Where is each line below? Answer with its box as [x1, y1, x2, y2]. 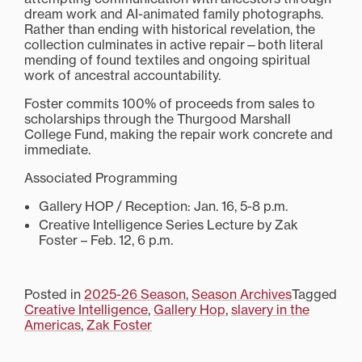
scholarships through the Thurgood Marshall [24, 111, 291, 128]
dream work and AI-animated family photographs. [24, 6, 323, 23]
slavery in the [231, 301, 309, 318]
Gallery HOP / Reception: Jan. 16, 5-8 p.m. [38, 198, 288, 215]
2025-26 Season [84, 286, 186, 303]
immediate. [24, 141, 90, 158]
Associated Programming [24, 170, 178, 187]
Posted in [24, 286, 84, 303]
